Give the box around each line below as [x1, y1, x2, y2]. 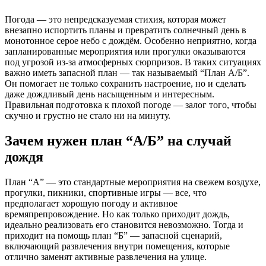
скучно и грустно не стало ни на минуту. [5, 110, 170, 121]
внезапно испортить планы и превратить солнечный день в [5, 24, 246, 35]
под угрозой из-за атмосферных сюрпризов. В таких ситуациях [5, 56, 261, 67]
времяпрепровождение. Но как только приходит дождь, [5, 208, 230, 219]
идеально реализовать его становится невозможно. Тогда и [5, 219, 243, 230]
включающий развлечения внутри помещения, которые [5, 240, 230, 251]
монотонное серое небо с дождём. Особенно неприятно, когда [5, 35, 256, 46]
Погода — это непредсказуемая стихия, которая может [5, 14, 226, 24]
